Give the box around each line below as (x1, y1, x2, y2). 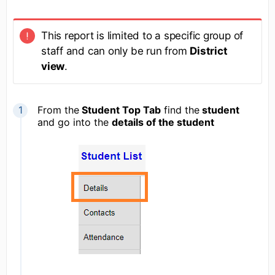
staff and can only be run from (41, 45, 190, 58)
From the (37, 104, 79, 117)
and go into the (37, 116, 112, 129)
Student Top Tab (79, 104, 161, 117)
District (190, 45, 228, 58)
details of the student (112, 116, 214, 129)
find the (161, 104, 199, 117)
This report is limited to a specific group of (41, 29, 244, 42)
